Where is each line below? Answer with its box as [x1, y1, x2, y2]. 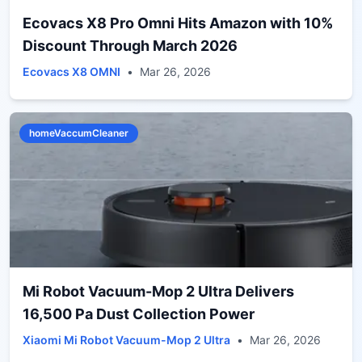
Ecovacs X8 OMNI [23, 65, 120, 78]
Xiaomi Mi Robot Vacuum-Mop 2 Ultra [23, 333, 230, 347]
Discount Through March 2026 [23, 37, 238, 54]
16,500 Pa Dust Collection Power [23, 305, 255, 322]
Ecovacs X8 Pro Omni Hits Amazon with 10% [23, 15, 333, 32]
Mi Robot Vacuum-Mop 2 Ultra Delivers [23, 283, 294, 300]
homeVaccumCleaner [29, 127, 128, 139]
